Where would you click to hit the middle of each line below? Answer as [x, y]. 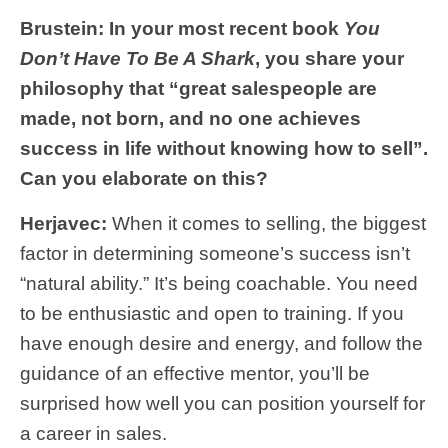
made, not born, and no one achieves [190, 118]
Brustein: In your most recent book [182, 28]
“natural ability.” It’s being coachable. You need [219, 283]
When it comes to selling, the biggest [266, 223]
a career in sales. [93, 433]
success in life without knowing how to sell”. [224, 148]
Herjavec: [63, 223]
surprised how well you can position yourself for [222, 403]
